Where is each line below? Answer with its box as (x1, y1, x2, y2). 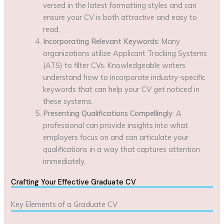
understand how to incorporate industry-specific (43, 72, 206, 82)
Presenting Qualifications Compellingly (43, 108, 173, 118)
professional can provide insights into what (43, 120, 188, 130)
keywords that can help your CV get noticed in (43, 84, 200, 94)
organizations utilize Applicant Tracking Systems (43, 48, 207, 58)
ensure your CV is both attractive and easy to (43, 12, 197, 22)
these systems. (43, 96, 93, 106)
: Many (158, 36, 180, 46)
